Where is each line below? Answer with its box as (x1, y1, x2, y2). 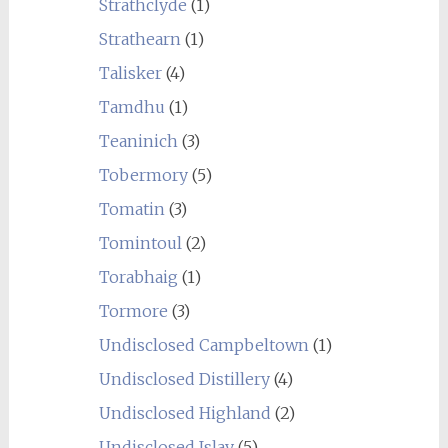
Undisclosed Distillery (98, 369, 270, 389)
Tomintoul (98, 233, 182, 253)
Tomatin (98, 199, 165, 219)
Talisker (98, 63, 162, 83)
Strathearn (98, 29, 181, 49)
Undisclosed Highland (98, 403, 271, 423)
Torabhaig (98, 267, 178, 287)
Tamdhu (98, 97, 165, 117)
